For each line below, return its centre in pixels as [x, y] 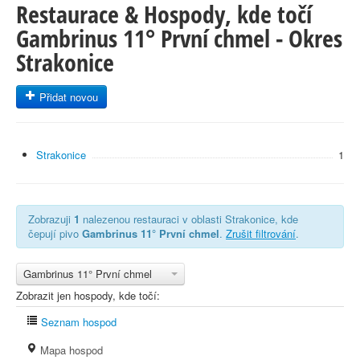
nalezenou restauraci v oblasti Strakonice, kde [189, 219]
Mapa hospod [70, 350]
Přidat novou [67, 97]
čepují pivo [55, 233]
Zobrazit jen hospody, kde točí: [88, 295]
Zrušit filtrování [261, 233]
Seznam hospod [77, 322]
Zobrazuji [51, 219]
